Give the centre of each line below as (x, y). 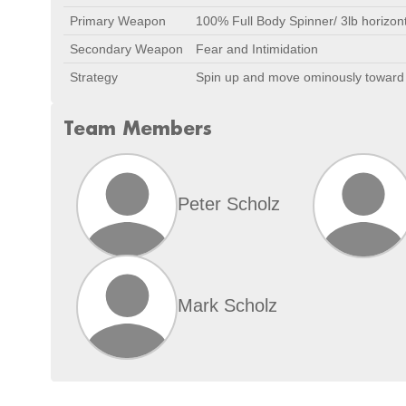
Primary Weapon (118, 21)
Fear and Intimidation (257, 49)
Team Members (138, 128)
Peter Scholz (229, 203)
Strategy (94, 77)
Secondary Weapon (126, 49)
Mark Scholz (227, 305)
